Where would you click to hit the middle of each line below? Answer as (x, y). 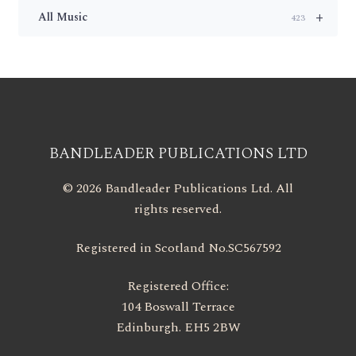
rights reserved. (178, 209)
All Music (62, 17)
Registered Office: (178, 286)
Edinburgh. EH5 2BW (178, 328)
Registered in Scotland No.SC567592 (178, 248)
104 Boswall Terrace (178, 307)
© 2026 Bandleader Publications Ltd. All (178, 189)
